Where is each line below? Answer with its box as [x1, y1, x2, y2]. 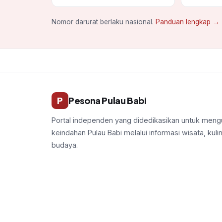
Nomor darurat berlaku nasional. [52, 18, 156, 26]
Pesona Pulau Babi [68, 95, 147, 107]
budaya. [52, 141, 78, 150]
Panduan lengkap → [156, 18, 220, 26]
